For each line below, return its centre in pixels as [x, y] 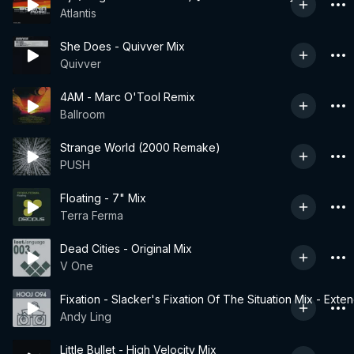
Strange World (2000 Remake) [140, 147]
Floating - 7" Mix [103, 198]
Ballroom [83, 114]
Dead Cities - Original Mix [126, 249]
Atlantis [78, 13]
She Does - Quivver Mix [122, 46]
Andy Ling [86, 316]
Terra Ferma [92, 215]
